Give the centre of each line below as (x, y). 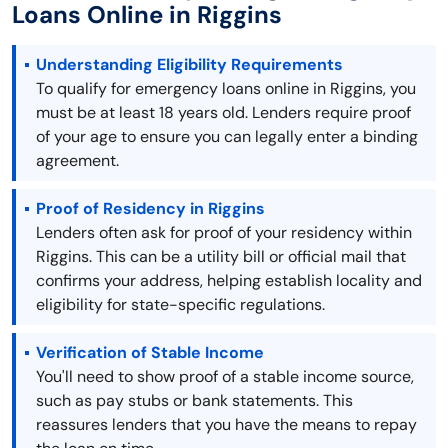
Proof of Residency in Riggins (150, 209)
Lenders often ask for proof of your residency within (224, 233)
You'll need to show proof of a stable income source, (225, 377)
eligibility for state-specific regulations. (180, 305)
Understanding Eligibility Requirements (189, 65)
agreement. (77, 161)
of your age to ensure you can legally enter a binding (227, 137)
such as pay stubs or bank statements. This (194, 401)
